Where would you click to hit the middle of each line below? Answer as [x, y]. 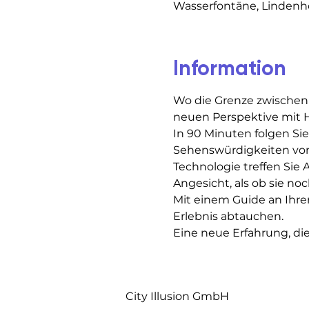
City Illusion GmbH [177, 296]
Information [229, 68]
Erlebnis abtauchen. [228, 216]
